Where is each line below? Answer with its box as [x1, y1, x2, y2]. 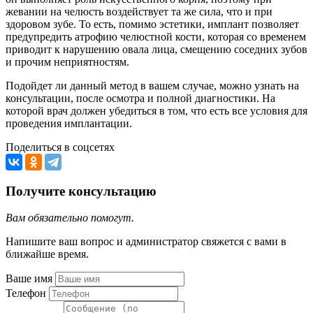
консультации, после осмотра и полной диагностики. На [6, 92, 275, 104]
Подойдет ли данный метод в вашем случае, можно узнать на [6, 79, 299, 92]
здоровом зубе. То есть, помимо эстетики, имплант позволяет [6, 17, 299, 30]
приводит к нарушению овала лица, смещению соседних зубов [6, 43, 307, 55]
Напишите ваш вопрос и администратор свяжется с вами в [6, 235, 286, 248]
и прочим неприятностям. [6, 55, 129, 68]
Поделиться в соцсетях [6, 140, 115, 153]
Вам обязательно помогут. [6, 212, 134, 224]
